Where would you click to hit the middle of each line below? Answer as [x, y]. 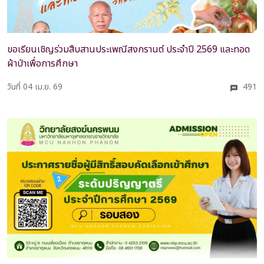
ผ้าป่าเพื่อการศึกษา [42, 64]
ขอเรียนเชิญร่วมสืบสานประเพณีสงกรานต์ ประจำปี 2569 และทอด [128, 50]
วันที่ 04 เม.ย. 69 [35, 87]
